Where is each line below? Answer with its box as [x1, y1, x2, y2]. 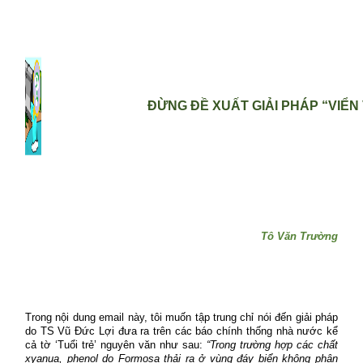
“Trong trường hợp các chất [207, 338, 338, 351]
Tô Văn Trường [261, 229, 338, 242]
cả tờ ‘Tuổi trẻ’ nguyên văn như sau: [25, 338, 207, 351]
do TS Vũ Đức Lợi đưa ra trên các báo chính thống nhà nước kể [25, 324, 338, 337]
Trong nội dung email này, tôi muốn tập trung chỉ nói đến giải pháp [25, 310, 338, 323]
